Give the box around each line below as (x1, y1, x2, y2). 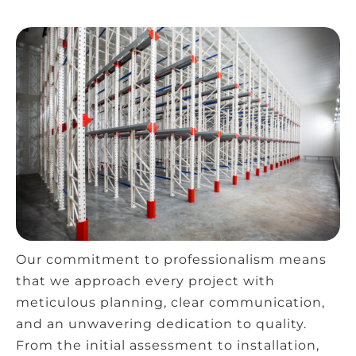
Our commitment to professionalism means (16, 251, 327, 267)
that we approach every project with (16, 273, 275, 288)
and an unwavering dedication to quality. (16, 315, 307, 331)
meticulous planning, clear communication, (16, 294, 325, 310)
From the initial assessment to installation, (16, 337, 319, 353)
